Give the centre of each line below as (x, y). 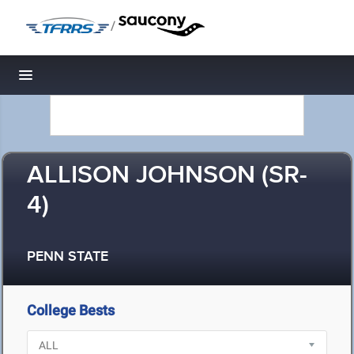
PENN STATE (68, 257)
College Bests (71, 310)
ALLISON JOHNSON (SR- (167, 176)
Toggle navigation (79, 79)
